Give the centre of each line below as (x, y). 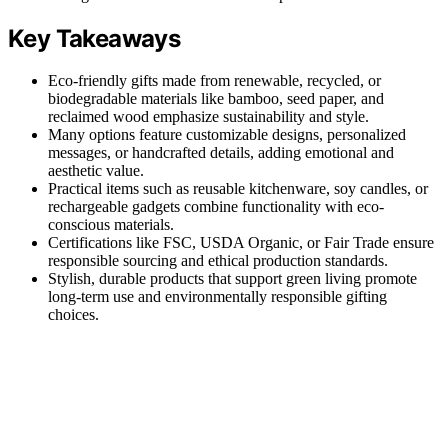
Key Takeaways (94, 38)
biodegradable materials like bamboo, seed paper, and (216, 99)
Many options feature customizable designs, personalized (227, 135)
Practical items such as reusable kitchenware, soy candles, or (238, 189)
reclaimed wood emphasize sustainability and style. (208, 117)
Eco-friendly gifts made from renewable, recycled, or (214, 81)
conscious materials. (111, 225)
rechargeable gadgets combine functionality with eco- (216, 207)
